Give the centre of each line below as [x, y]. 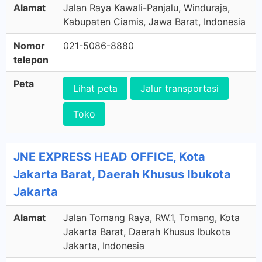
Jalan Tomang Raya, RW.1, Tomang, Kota [151, 218]
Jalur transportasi [180, 88]
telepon [31, 60]
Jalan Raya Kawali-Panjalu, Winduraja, [146, 8]
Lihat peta [95, 88]
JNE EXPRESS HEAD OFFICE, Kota [109, 157]
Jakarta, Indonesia [104, 246]
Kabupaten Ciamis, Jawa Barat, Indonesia [154, 22]
